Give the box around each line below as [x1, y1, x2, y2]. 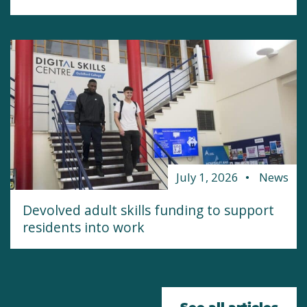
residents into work [23, 218, 145, 237]
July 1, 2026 [176, 169, 238, 186]
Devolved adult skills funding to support [23, 201, 274, 220]
